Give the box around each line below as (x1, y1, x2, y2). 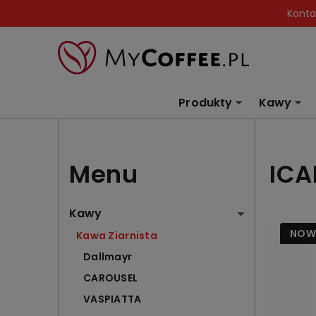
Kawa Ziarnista (76, 229, 157, 243)
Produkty (178, 95, 233, 111)
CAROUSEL (83, 271, 138, 286)
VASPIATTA (83, 292, 142, 307)
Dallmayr (83, 250, 133, 265)
